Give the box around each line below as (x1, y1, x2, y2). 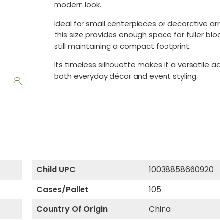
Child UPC (36, 164, 76, 175)
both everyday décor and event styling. (54, 71, 198, 81)
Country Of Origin (36, 203, 108, 215)
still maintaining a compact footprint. (54, 41, 191, 51)
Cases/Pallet (36, 184, 88, 195)
